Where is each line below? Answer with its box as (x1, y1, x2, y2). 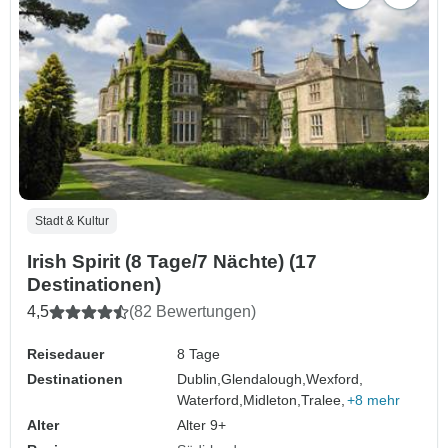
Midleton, (243, 391, 302, 408)
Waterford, (177, 391, 244, 408)
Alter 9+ (177, 416, 227, 433)
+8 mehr (347, 391, 401, 408)
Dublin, (177, 370, 222, 387)
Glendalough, (221, 370, 307, 387)
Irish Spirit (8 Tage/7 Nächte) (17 (27, 250, 317, 272)
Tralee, (301, 391, 346, 408)
